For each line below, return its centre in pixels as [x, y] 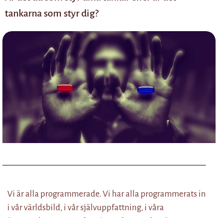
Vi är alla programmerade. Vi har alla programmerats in [107, 194]
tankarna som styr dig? [52, 13]
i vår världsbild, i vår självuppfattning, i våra [86, 208]
